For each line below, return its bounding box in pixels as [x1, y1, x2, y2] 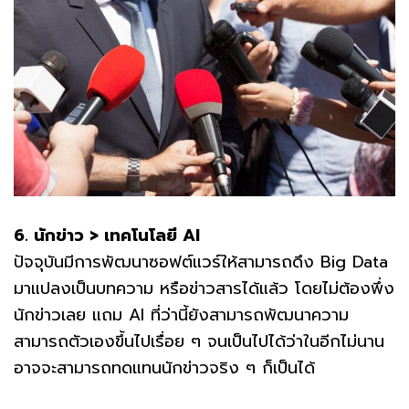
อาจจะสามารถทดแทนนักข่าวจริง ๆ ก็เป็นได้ [14, 355, 315, 382]
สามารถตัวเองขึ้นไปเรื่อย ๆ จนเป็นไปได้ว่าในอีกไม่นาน [14, 329, 384, 355]
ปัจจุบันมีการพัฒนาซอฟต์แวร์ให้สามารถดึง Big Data [14, 249, 388, 276]
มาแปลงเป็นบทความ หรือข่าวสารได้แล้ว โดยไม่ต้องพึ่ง [14, 276, 394, 302]
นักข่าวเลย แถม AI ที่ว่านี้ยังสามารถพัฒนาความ [14, 302, 349, 329]
